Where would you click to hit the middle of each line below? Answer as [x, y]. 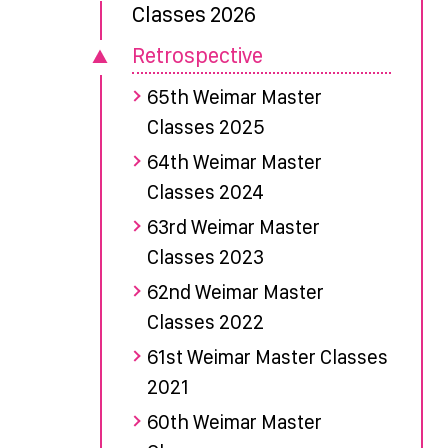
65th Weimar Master [234, 96]
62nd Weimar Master [235, 291]
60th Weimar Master [234, 421]
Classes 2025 [205, 126]
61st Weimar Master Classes [267, 356]
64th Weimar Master [234, 161]
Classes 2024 [205, 191]
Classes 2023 [205, 256]
